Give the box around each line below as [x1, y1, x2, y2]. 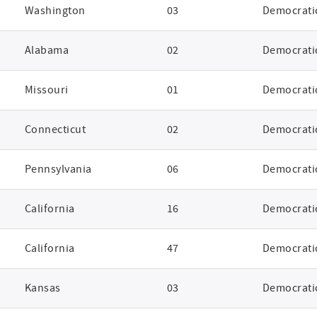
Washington [24, 4, 86, 18]
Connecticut [24, 122, 86, 137]
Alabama [24, 43, 69, 57]
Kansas [24, 281, 61, 295]
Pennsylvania [24, 162, 92, 176]
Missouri [24, 83, 69, 97]
